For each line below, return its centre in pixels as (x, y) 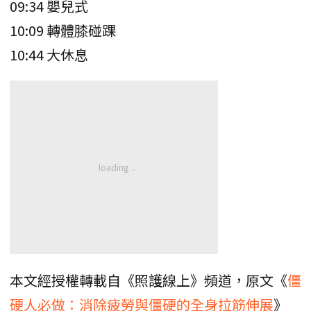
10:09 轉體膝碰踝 (63, 30)
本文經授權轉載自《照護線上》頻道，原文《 (149, 280)
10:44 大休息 (49, 54)
